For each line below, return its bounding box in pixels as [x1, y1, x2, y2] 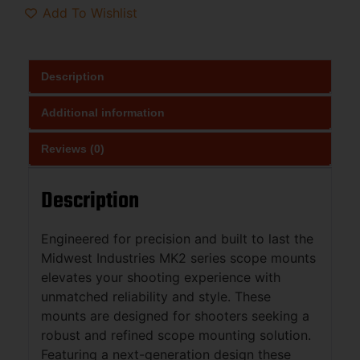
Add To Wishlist [43, 5, 137, 22]
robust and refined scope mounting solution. [41, 326, 311, 343]
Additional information [41, 105, 165, 119]
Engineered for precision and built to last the [41, 230, 313, 247]
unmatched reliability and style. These [41, 288, 271, 305]
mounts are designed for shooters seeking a [41, 307, 309, 324]
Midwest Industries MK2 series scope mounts [41, 249, 316, 266]
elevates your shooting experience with [41, 268, 280, 285]
